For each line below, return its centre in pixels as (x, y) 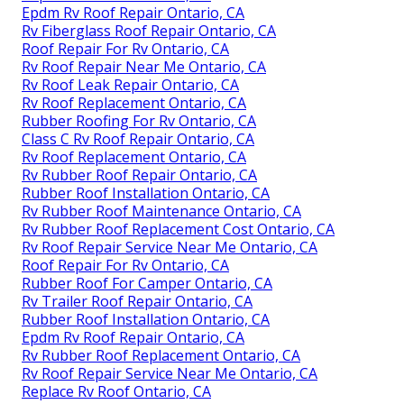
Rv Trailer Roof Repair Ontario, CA (137, 302)
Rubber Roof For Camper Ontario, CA (147, 284)
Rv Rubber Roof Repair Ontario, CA (139, 175)
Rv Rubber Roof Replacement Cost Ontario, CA (178, 230)
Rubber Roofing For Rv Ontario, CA (139, 121)
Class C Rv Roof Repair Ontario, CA (138, 139)
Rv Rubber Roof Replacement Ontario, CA (161, 356)
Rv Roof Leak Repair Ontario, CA (130, 85)
